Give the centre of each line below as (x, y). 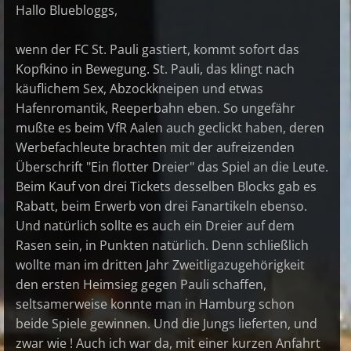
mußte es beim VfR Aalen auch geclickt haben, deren (170, 128)
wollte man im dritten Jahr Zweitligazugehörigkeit (160, 265)
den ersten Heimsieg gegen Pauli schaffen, (141, 285)
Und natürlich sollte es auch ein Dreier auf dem (155, 226)
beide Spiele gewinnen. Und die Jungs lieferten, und (166, 324)
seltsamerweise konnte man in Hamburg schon (155, 304)
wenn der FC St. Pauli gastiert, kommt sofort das (157, 50)
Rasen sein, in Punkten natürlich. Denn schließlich (162, 246)
